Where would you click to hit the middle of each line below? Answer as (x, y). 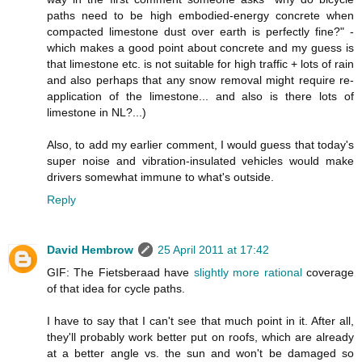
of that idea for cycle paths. (116, 288)
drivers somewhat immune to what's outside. (160, 177)
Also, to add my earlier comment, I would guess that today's (200, 144)
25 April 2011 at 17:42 (213, 249)
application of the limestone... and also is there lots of (200, 96)
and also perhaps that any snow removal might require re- (200, 80)
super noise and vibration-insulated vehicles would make (200, 160)
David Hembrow (90, 249)
